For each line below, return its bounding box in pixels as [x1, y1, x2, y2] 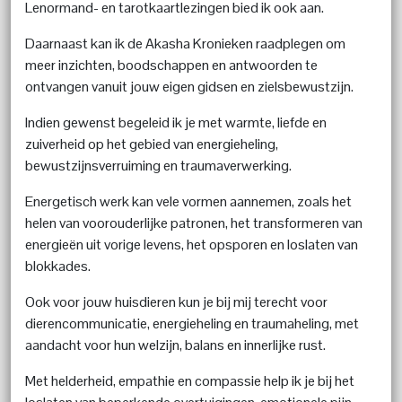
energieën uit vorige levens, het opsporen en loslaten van [25, 234, 358, 254]
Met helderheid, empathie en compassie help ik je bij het [25, 371, 354, 390]
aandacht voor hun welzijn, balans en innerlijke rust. [25, 335, 326, 354]
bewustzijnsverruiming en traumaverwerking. [25, 155, 292, 175]
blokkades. [25, 256, 91, 275]
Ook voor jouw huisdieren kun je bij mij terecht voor [25, 292, 328, 311]
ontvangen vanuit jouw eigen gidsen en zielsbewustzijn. [25, 76, 354, 96]
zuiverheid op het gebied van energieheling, [25, 134, 278, 153]
